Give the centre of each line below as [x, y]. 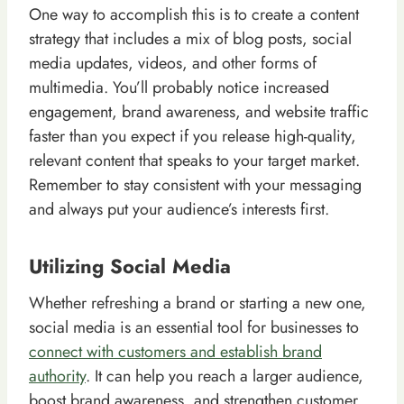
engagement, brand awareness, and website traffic [199, 111]
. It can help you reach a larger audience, [225, 376]
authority [57, 376]
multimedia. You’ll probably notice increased [179, 87]
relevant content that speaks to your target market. [194, 160]
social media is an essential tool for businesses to [194, 327]
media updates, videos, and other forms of [173, 63]
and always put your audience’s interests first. [179, 209]
